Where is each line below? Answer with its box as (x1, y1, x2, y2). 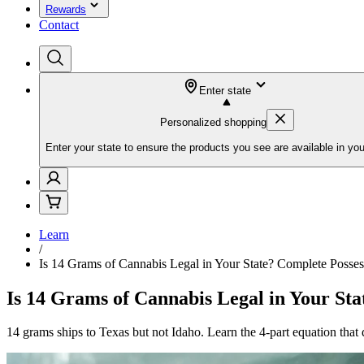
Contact (39, 18, 79, 32)
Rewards (45, 3, 86, 15)
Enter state (199, 84, 251, 97)
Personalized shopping (159, 116, 266, 128)
